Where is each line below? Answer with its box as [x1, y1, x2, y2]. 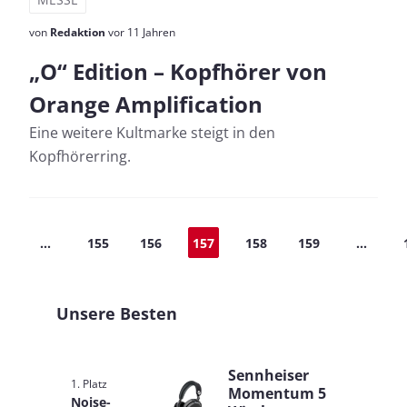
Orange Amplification [29, 89, 263, 119]
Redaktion [50, 25, 105, 40]
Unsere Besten [56, 303, 177, 324]
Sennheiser [228, 365, 309, 385]
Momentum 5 [228, 383, 326, 403]
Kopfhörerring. [29, 146, 131, 166]
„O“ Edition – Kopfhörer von [29, 56, 327, 86]
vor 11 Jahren [105, 25, 175, 40]
